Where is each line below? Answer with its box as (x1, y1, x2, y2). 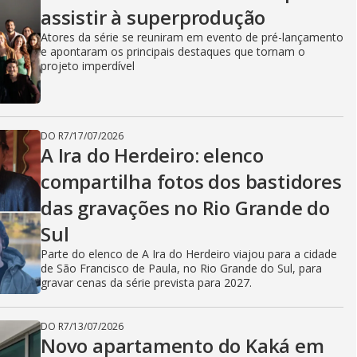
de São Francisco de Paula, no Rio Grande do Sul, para (41, 261, 322, 276)
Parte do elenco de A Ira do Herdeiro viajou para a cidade (41, 246, 337, 261)
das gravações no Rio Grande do (41, 194, 330, 221)
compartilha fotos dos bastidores (41, 168, 342, 194)
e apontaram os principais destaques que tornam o (41, 44, 305, 59)
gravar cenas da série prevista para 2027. (41, 275, 252, 290)
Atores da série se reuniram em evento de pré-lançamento (41, 29, 343, 45)
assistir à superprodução (41, 4, 266, 30)
